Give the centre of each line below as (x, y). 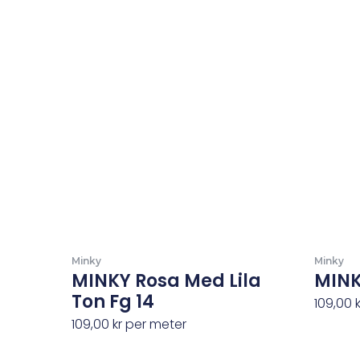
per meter (154, 325)
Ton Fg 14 (112, 302)
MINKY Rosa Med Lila (166, 281)
